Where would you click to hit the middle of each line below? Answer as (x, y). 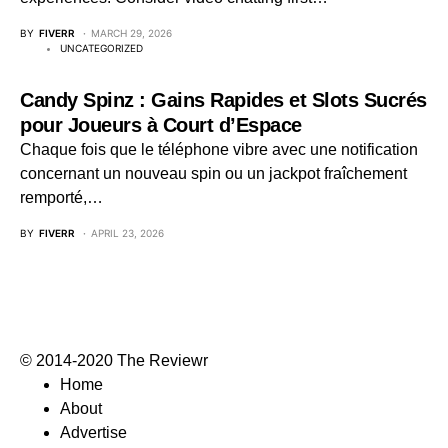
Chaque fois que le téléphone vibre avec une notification (219, 149)
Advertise (93, 432)
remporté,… (61, 197)
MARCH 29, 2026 (131, 33)
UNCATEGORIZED (101, 48)
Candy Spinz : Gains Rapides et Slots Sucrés (223, 100)
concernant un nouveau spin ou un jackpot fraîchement (213, 173)
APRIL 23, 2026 (127, 233)
